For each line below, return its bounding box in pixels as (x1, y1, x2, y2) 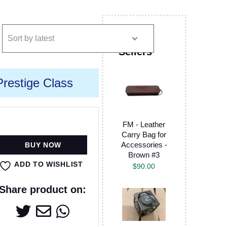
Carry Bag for (122, 130, 167, 139)
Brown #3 (128, 150, 160, 160)
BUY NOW (25, 140, 62, 149)
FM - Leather (123, 120, 166, 129)
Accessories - (121, 140, 167, 149)
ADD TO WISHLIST (14, 160, 83, 168)
